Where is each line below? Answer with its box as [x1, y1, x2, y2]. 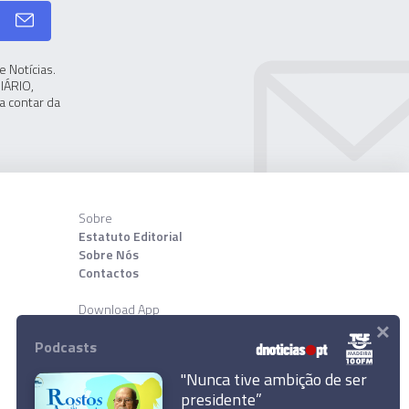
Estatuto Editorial [78, 226, 183, 246]
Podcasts [35, 336, 97, 358]
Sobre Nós [78, 245, 139, 265]
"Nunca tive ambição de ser [181, 367, 367, 392]
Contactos [78, 263, 139, 283]
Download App [78, 299, 160, 320]
